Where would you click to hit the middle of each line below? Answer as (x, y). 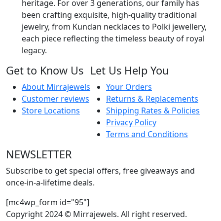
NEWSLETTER (39, 154)
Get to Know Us (45, 70)
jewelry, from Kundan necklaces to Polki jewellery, (114, 26)
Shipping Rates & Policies (153, 110)
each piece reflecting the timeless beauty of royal (113, 38)
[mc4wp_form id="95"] (48, 202)
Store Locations (51, 110)
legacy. (34, 50)
